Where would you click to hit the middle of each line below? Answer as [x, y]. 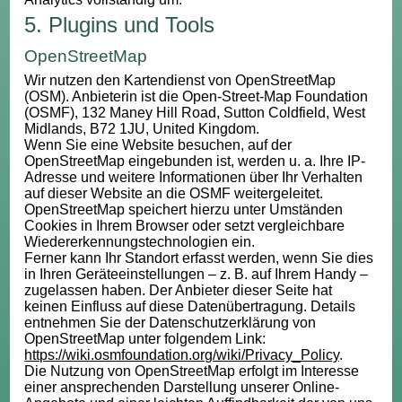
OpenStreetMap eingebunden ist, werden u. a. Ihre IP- [195, 162]
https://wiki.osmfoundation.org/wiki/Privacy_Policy [182, 355]
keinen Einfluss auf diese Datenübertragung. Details [190, 307]
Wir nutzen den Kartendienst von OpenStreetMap [180, 81]
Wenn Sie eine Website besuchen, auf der [158, 145]
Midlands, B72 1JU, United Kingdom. [142, 129]
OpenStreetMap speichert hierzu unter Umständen [184, 210]
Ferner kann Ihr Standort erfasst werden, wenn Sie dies [199, 258]
